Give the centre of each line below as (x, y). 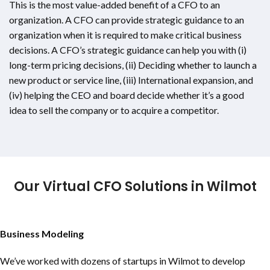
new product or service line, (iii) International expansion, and (131, 80)
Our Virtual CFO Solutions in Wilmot (135, 186)
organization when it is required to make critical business (125, 34)
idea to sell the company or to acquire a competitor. (114, 110)
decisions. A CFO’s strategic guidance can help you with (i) (128, 49)
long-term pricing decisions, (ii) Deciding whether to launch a (133, 64)
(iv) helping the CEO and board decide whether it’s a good (127, 95)
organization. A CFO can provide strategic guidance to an (127, 19)
